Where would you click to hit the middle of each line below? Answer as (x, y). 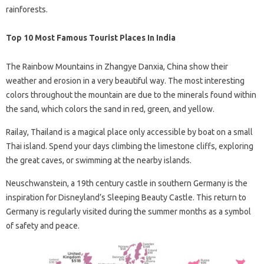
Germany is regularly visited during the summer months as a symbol (128, 212)
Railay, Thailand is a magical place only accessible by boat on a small (129, 132)
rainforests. (27, 9)
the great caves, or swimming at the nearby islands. (99, 160)
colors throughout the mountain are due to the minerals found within (131, 95)
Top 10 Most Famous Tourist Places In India (91, 38)
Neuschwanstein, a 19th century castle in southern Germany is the (127, 183)
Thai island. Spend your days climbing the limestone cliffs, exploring (130, 146)
